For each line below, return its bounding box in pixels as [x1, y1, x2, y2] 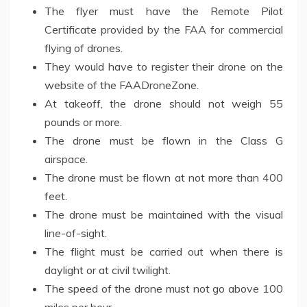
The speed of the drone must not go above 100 [45, 281, 283, 295]
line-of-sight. [45, 225, 107, 240]
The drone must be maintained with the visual [45, 207, 283, 221]
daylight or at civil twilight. [45, 262, 171, 277]
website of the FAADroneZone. [45, 77, 199, 92]
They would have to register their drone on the [45, 59, 283, 73]
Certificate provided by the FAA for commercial [45, 22, 283, 36]
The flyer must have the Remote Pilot [45, 3, 283, 18]
